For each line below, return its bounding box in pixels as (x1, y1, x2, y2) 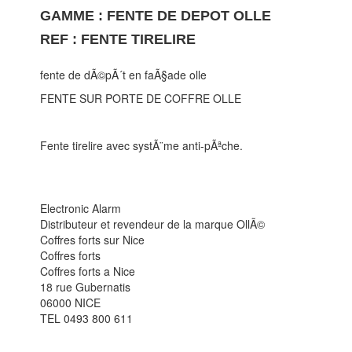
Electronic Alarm (40, 200, 122, 216)
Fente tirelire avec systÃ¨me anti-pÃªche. (40, 137, 244, 153)
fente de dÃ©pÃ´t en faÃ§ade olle (40, 66, 207, 82)
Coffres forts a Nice (40, 262, 136, 279)
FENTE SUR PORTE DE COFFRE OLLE (40, 90, 242, 106)
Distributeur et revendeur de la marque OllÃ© (40, 215, 266, 232)
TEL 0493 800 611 (40, 310, 134, 326)
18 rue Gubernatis (40, 278, 131, 295)
